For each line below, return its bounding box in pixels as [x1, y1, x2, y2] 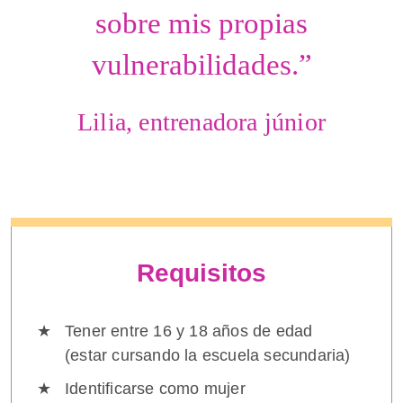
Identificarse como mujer [65, 380, 246, 398]
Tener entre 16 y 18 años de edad [65, 322, 313, 340]
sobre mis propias [95, 7, 308, 40]
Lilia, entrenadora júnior [77, 108, 326, 136]
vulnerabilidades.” [91, 49, 312, 81]
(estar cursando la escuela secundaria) [65, 346, 351, 364]
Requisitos [137, 259, 266, 287]
